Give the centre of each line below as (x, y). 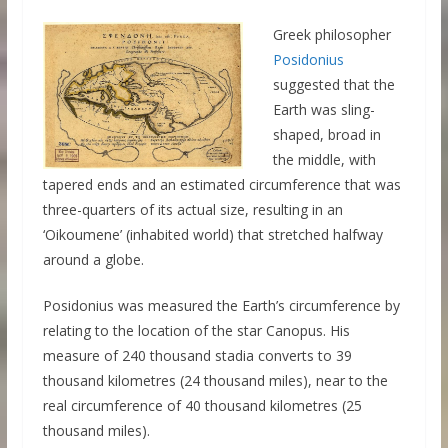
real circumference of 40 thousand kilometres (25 (202, 406)
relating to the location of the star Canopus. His (196, 331)
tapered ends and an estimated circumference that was (221, 185)
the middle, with (324, 160)
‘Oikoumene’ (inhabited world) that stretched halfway (212, 235)
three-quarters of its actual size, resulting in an (192, 210)
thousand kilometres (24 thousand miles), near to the (215, 381)
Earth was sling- (323, 110)
